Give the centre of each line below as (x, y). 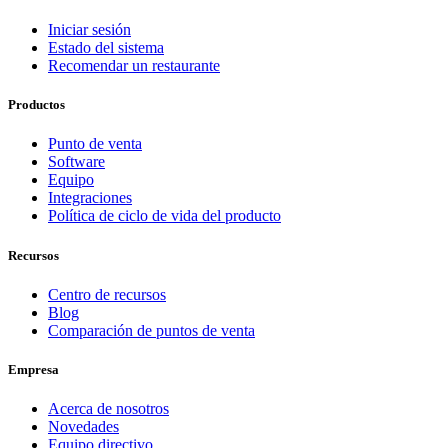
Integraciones (90, 198)
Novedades (83, 427)
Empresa (33, 369)
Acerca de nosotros (108, 409)
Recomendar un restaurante (134, 66)
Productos (36, 105)
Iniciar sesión (89, 30)
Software (76, 162)
